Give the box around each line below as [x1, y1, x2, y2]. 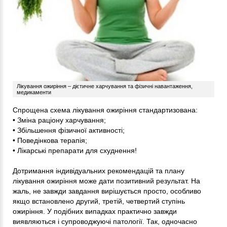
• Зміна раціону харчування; [13, 116, 106, 125]
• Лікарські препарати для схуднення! [13, 146, 137, 155]
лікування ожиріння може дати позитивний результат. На [13, 177, 200, 185]
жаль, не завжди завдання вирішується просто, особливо [13, 187, 201, 196]
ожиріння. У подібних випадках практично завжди [13, 207, 177, 216]
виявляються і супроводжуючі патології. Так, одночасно [13, 217, 197, 226]
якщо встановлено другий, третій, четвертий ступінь [13, 197, 185, 206]
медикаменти [17, 89, 51, 96]
